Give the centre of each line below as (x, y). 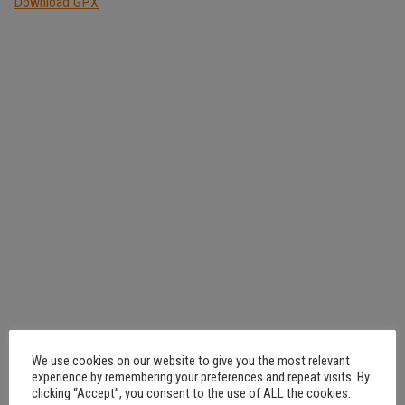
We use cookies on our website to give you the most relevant (191, 360)
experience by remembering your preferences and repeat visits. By (201, 377)
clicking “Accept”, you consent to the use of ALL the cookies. (191, 393)
